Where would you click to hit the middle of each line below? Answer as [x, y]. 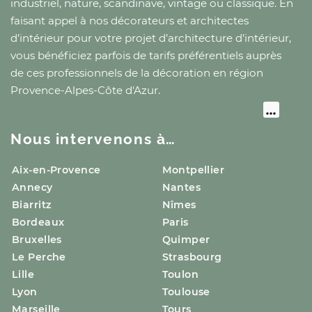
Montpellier [193, 170]
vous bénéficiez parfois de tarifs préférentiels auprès [146, 56]
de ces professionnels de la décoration [112, 73]
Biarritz [32, 204]
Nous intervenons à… [93, 139]
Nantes [181, 187]
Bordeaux [38, 222]
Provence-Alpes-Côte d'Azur [84, 91]
